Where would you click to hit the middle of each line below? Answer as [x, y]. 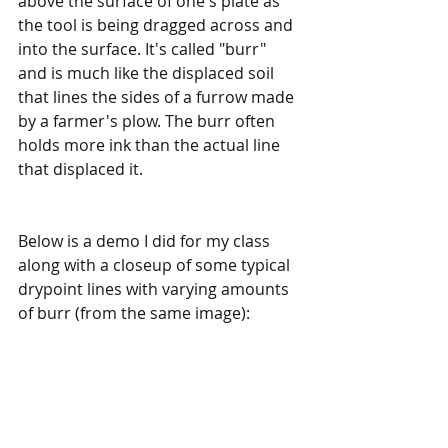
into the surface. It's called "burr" [144, 49]
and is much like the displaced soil [148, 73]
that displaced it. [80, 169]
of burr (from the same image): [134, 313]
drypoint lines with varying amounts [155, 289]
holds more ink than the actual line [151, 145]
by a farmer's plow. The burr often [148, 121]
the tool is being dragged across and [157, 25]
